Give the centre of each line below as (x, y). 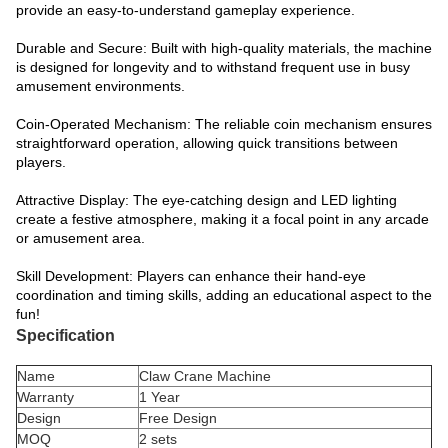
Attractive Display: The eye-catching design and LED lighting (206, 200)
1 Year (159, 397)
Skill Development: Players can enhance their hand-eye (191, 276)
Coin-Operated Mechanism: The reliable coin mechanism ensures (224, 124)
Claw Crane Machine (205, 376)
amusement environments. (100, 86)
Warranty (45, 397)
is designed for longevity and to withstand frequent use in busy (213, 67)
